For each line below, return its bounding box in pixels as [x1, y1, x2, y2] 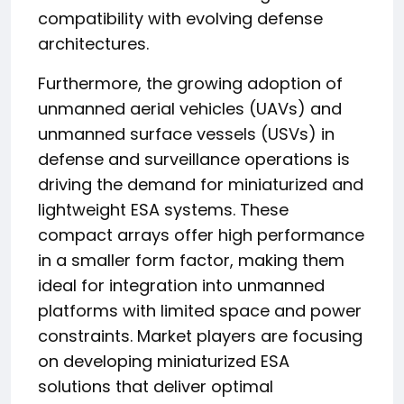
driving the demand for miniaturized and [38, 173, 363, 196]
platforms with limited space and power [38, 299, 362, 322]
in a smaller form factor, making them [38, 249, 344, 271]
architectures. [38, 32, 149, 55]
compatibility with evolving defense [38, 7, 323, 30]
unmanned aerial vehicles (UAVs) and [38, 97, 342, 120]
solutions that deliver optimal [38, 375, 273, 398]
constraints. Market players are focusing [38, 325, 363, 347]
